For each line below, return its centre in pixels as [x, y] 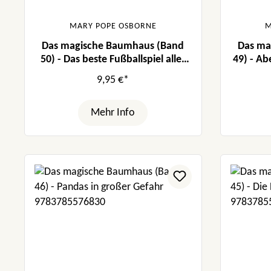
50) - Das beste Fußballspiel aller [113, 59]
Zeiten [113, 73]
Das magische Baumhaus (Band [113, 46]
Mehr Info [113, 113]
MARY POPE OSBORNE [113, 26]
